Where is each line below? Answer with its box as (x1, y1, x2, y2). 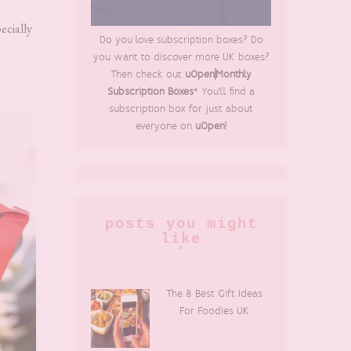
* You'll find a (194, 85, 255, 99)
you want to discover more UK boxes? (92, 51, 270, 64)
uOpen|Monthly (182, 68, 251, 81)
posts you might (104, 215, 258, 233)
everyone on (135, 120, 195, 133)
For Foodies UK (179, 305, 250, 318)
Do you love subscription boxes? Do (99, 34, 263, 47)
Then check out (110, 68, 182, 81)
